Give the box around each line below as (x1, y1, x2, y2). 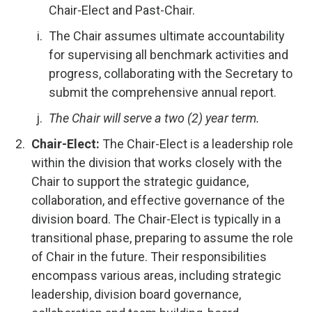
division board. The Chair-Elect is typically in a (31, 212, 281, 226)
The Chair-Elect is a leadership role (100, 136, 293, 151)
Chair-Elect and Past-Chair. (49, 3, 195, 17)
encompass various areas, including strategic (31, 268, 281, 283)
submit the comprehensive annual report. (49, 85, 276, 100)
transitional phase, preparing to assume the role (31, 231, 293, 245)
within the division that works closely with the (31, 155, 282, 170)
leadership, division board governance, (31, 287, 241, 302)
